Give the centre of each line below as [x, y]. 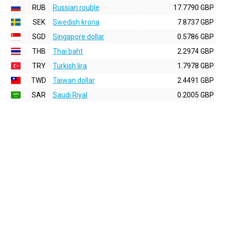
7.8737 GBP [196, 22]
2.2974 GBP [196, 51]
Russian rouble [76, 8]
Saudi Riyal [70, 95]
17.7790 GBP [194, 8]
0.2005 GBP [196, 95]
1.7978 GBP [196, 66]
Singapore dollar [79, 37]
